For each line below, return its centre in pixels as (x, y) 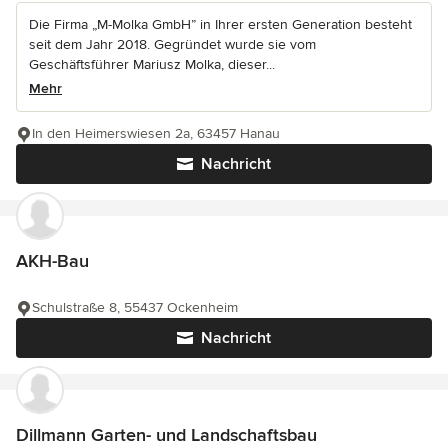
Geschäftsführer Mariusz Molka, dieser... (152, 65)
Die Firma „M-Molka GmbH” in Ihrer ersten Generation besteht (220, 25)
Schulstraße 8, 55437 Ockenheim (135, 308)
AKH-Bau (52, 261)
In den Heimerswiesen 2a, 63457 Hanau (156, 134)
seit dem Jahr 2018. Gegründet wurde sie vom (172, 45)
